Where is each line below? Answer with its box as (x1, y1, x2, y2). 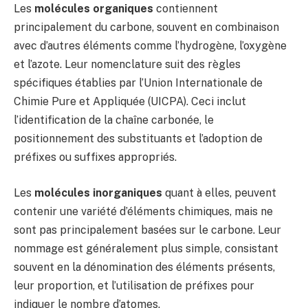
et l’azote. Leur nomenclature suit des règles (14, 58, 241, 71)
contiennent (153, 2, 218, 16)
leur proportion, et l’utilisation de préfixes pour (14, 279, 254, 293)
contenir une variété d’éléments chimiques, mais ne (14, 205, 273, 219)
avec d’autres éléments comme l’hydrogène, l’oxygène (14, 39, 287, 53)
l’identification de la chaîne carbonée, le (14, 113, 214, 127)
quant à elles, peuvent (162, 186, 276, 200)
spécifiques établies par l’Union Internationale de (14, 76, 263, 90)
